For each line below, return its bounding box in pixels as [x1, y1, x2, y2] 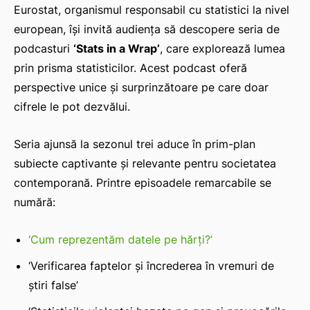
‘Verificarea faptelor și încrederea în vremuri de [28, 259, 274, 273]
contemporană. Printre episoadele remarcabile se [14, 176, 271, 190]
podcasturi [14, 42, 73, 56]
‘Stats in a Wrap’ [73, 42, 160, 56]
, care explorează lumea [160, 42, 285, 56]
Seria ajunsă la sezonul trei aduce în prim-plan [14, 137, 255, 152]
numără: [14, 195, 55, 210]
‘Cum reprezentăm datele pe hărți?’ [28, 232, 212, 247]
